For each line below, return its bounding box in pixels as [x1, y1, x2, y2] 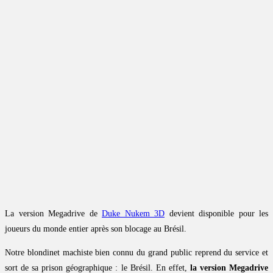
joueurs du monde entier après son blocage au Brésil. [5, 224, 186, 234]
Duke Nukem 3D [102, 209, 165, 219]
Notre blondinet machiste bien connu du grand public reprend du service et [5, 248, 268, 258]
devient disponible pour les [165, 209, 268, 219]
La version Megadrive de [5, 209, 102, 219]
